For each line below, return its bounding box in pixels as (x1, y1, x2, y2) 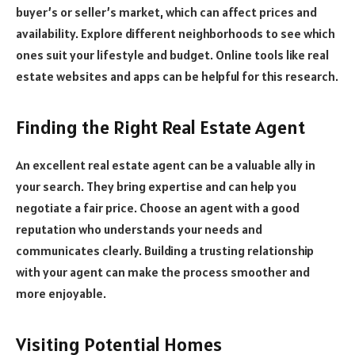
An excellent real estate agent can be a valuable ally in (16, 157, 315, 174)
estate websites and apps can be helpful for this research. (16, 68, 338, 85)
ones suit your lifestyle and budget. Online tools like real (16, 47, 329, 63)
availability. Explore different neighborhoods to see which (16, 25, 335, 42)
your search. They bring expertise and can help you (16, 178, 296, 195)
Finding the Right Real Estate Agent (16, 114, 305, 139)
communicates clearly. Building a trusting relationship (16, 242, 314, 259)
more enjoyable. (16, 285, 106, 302)
